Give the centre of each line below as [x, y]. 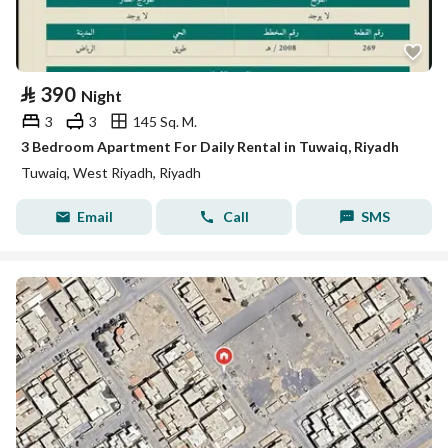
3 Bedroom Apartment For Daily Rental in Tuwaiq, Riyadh [210, 146]
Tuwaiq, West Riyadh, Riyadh [111, 172]
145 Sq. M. [165, 121]
